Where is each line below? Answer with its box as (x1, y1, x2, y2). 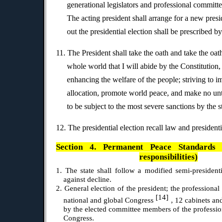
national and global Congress (63, 196, 156, 205)
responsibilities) (139, 152, 198, 162)
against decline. (63, 175, 111, 184)
